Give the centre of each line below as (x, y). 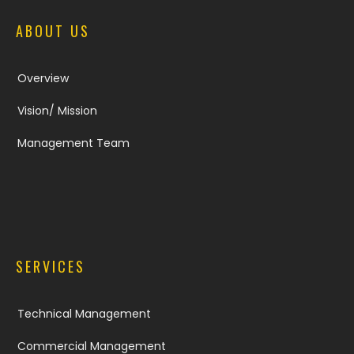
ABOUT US (53, 31)
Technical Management (84, 314)
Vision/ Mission (57, 111)
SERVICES (51, 266)
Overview (43, 78)
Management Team (73, 143)
